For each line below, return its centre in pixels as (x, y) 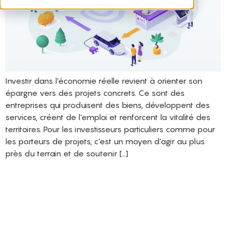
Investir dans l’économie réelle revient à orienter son (104, 80)
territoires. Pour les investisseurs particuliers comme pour (110, 129)
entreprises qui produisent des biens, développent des (107, 105)
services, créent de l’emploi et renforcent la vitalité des (108, 117)
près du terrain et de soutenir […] (67, 153)
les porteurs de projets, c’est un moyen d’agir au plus (105, 141)
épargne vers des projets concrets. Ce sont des (95, 93)
